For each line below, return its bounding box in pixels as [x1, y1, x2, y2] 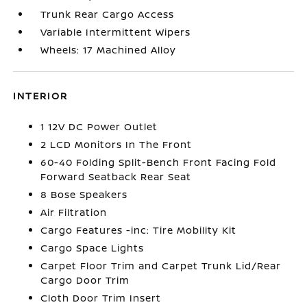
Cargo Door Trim [40, 273, 130, 286]
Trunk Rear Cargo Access [40, 8, 175, 21]
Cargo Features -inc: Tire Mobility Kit [40, 223, 237, 236]
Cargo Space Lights [40, 241, 145, 254]
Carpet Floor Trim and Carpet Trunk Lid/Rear [40, 259, 282, 272]
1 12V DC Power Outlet [40, 120, 158, 133]
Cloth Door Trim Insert [40, 291, 162, 304]
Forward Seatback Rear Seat [40, 170, 192, 183]
